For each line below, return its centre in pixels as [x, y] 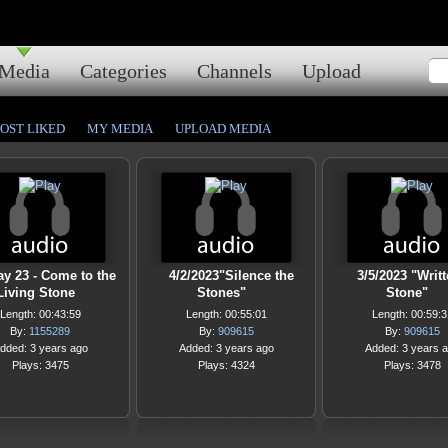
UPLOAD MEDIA [223, 128]
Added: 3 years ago [226, 348]
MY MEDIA [120, 128]
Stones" [221, 292]
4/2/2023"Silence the [231, 275]
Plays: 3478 [412, 365]
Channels [234, 71]
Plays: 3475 [40, 365]
